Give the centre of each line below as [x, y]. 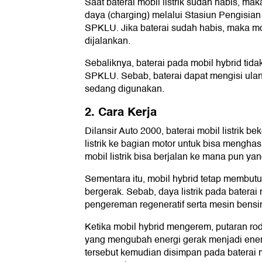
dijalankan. [108, 41]
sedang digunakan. [125, 89]
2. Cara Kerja [121, 112]
